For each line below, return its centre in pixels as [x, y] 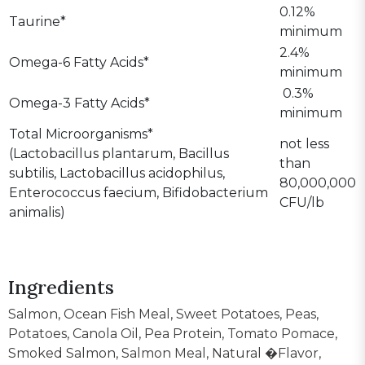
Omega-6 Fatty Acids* [79, 62]
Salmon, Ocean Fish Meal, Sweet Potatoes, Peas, [163, 314]
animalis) [37, 212]
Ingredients [61, 286]
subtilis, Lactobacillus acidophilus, [117, 173]
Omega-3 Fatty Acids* [79, 103]
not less [304, 143]
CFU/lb [302, 202]
